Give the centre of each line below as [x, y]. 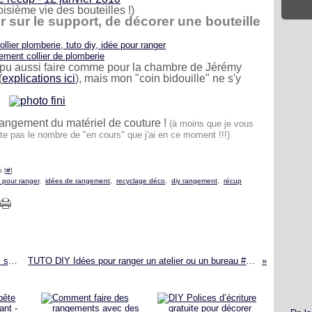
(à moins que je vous [211, 124]
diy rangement [194, 181]
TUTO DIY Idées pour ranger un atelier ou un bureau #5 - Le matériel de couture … [251, 261]
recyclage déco [141, 181]
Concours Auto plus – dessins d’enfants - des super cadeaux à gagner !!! [13, 261]
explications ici [39, 78]
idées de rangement [78, 181]
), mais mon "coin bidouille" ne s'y [158, 78]
